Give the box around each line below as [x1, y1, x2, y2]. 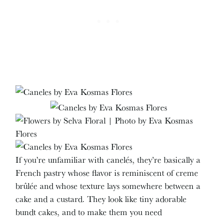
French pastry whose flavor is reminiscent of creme [15, 166, 199, 179]
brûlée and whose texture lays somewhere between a [15, 179, 201, 192]
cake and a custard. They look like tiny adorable [15, 192, 187, 205]
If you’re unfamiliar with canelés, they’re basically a [15, 153, 201, 166]
